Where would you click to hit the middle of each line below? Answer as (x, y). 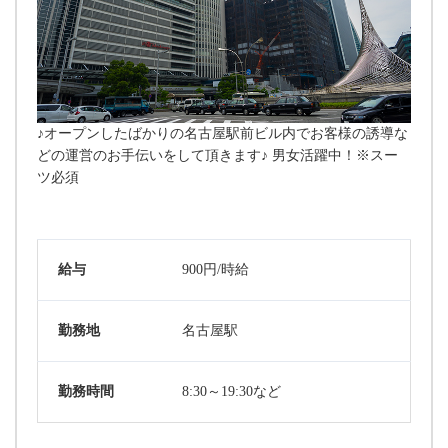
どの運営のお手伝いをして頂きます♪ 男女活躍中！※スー (217, 156)
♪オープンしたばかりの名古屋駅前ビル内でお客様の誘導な (222, 134)
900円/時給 (215, 270)
